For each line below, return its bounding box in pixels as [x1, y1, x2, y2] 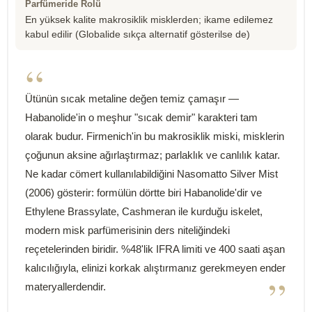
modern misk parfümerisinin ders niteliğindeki [25, 224, 230, 236]
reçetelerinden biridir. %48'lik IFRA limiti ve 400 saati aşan [25, 243, 285, 255]
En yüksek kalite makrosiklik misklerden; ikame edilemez [25, 15, 273, 25]
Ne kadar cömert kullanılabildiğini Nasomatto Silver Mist [25, 168, 278, 180]
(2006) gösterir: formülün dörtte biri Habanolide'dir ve [25, 187, 262, 198]
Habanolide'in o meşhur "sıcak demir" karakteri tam [25, 111, 258, 123]
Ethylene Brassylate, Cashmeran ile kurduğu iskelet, [25, 205, 263, 217]
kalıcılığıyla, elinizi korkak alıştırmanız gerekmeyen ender [25, 262, 286, 274]
